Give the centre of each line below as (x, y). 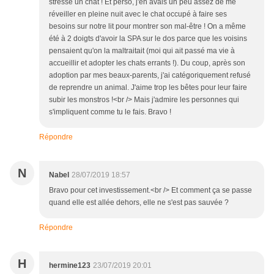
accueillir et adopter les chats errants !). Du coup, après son (147, 63)
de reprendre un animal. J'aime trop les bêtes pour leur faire (148, 88)
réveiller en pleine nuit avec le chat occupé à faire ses (138, 14)
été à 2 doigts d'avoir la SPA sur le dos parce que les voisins (148, 39)
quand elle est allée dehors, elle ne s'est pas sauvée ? (139, 203)
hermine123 (70, 266)
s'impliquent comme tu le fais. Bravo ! (110, 112)
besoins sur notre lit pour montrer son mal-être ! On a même (147, 27)
